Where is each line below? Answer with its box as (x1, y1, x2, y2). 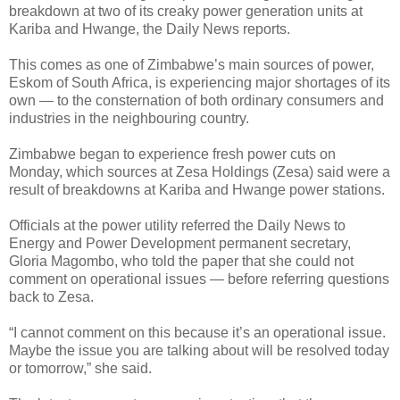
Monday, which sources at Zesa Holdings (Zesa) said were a (9, 163, 390, 179)
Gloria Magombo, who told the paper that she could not (9, 253, 354, 269)
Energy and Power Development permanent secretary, (9, 235, 351, 251)
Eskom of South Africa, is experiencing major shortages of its (9, 74, 390, 90)
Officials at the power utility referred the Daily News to (9, 217, 346, 233)
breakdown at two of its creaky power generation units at (9, 3, 362, 19)
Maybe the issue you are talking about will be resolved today (9, 342, 389, 358)
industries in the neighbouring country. (9, 110, 249, 126)
